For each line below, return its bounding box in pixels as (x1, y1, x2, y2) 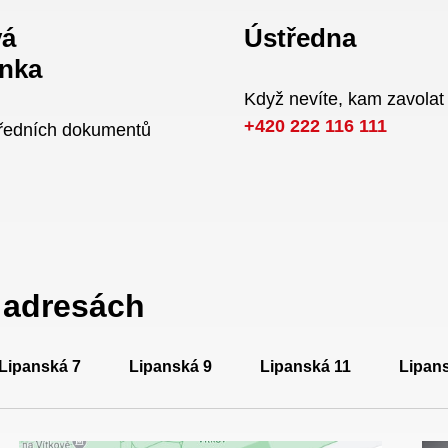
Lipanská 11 (260, 358, 351, 375)
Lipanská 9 (129, 358, 212, 375)
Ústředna (244, 23, 356, 53)
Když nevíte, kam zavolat (244, 89, 444, 109)
